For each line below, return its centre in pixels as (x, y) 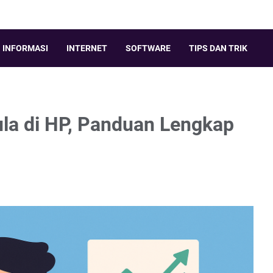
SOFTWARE (148, 48)
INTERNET (87, 48)
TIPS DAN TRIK (218, 48)
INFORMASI (25, 48)
